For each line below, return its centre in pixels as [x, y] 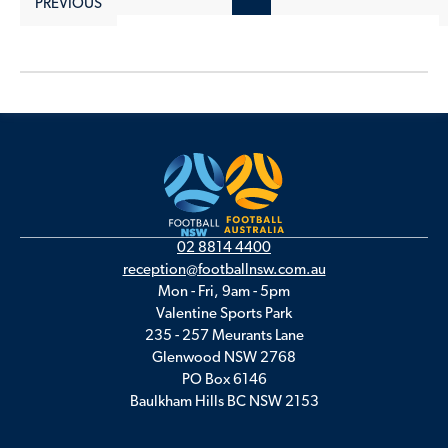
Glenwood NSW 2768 [224, 358]
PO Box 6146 [224, 380]
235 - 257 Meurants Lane [224, 336]
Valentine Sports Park [224, 314]
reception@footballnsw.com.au [224, 270]
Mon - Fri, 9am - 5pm [224, 292]
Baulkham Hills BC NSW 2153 [224, 402]
